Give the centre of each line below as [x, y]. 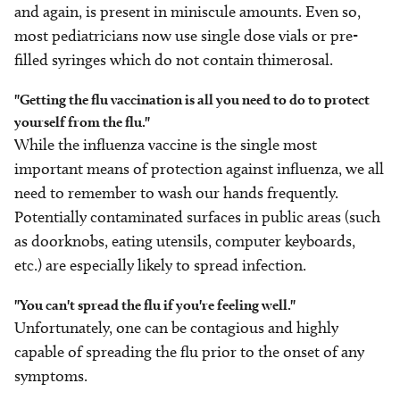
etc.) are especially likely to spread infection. [162, 266]
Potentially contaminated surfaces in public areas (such [197, 217]
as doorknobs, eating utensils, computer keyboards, [185, 242]
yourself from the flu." [82, 122]
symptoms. [51, 376]
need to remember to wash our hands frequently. [176, 193]
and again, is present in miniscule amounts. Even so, [187, 12]
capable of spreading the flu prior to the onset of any [189, 352]
